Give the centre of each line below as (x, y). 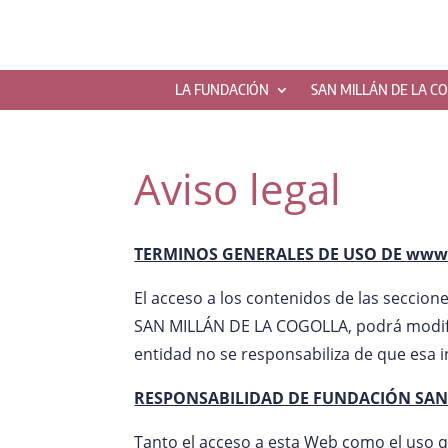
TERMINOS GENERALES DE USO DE (270, 253)
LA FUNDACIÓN (222, 89)
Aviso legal (238, 188)
